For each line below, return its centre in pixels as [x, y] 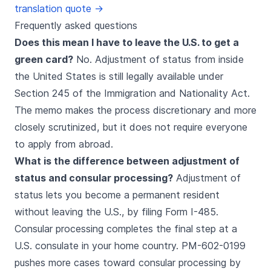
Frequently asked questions [76, 25]
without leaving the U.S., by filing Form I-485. [116, 212]
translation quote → [59, 8]
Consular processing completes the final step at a [126, 229]
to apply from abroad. [64, 144]
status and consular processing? [94, 178]
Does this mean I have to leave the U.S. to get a [127, 42]
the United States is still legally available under [119, 76]
